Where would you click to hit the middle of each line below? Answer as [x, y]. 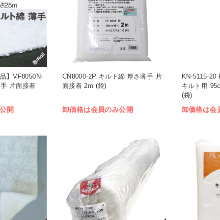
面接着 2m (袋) [84, 86]
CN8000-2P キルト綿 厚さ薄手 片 [112, 77]
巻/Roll [38, 59]
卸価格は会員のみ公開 [98, 109]
